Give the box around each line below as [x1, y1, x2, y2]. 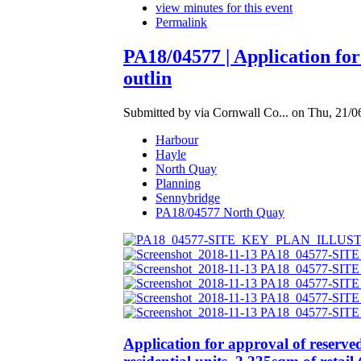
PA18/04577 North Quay [156, 205, 284, 220]
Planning [156, 176, 201, 191]
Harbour [156, 133, 198, 147]
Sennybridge [156, 191, 220, 205]
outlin [123, 68, 172, 89]
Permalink [156, 15, 207, 30]
